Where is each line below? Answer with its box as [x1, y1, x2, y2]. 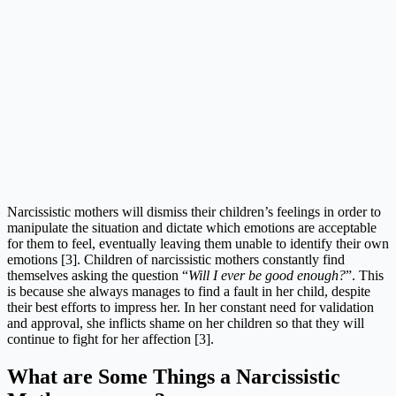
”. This [346, 267, 384, 283]
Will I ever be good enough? [188, 267, 346, 283]
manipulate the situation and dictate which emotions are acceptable [7, 219, 377, 235]
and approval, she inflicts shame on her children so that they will [7, 315, 364, 331]
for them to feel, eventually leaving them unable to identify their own [7, 235, 389, 251]
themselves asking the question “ [7, 267, 188, 283]
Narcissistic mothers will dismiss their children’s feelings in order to [7, 203, 381, 219]
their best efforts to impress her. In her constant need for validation [7, 299, 374, 315]
